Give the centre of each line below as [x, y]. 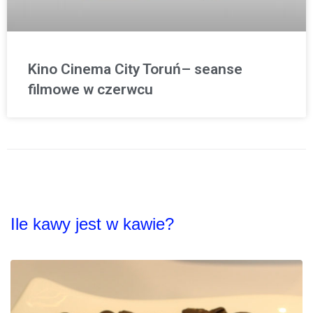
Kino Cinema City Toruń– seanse [135, 70]
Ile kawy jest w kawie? [92, 224]
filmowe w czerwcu [90, 90]
